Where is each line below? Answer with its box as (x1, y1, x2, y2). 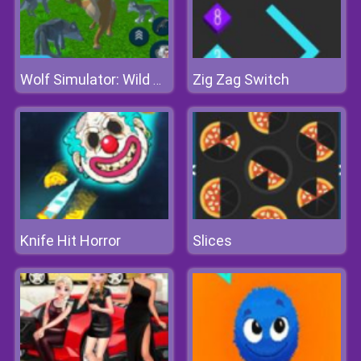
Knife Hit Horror (20, 232, 121, 249)
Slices (193, 232, 232, 249)
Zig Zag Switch (193, 71, 289, 88)
